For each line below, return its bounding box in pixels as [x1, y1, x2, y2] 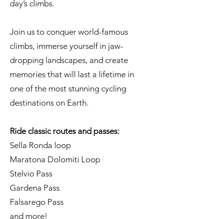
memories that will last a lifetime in [10, 69, 134, 79]
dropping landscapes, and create [10, 55, 128, 65]
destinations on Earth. [10, 98, 88, 108]
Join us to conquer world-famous [10, 27, 128, 37]
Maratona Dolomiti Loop [10, 154, 100, 164]
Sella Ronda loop [10, 140, 71, 150]
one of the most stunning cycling [10, 84, 126, 93]
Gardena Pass [10, 183, 60, 193]
